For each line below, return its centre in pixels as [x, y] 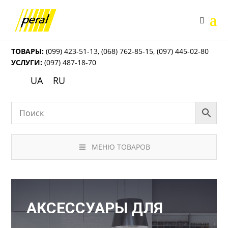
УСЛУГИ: [27, 62]
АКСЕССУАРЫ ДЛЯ [95, 208]
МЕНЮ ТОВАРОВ [121, 147]
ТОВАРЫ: [28, 51]
